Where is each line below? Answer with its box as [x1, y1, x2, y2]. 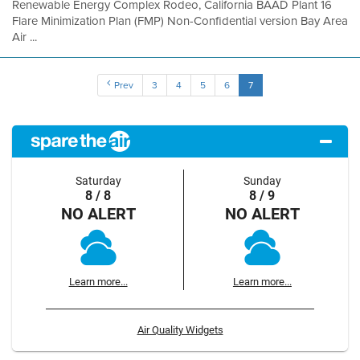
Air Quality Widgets [137, 323, 223, 336]
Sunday [243, 174, 281, 188]
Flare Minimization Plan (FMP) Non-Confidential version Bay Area [12, 12, 348, 30]
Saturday [75, 174, 121, 188]
